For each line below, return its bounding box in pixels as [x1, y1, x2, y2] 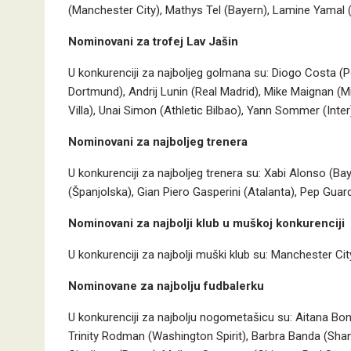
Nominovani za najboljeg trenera [68, 135, 248, 149]
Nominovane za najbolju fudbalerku [68, 279, 264, 293]
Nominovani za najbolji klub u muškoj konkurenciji [68, 216, 345, 230]
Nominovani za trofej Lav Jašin [68, 34, 238, 49]
